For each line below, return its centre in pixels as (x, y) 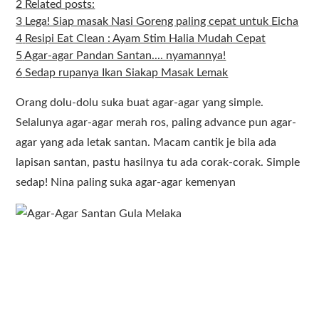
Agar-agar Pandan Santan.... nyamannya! (125, 56)
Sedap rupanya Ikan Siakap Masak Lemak (127, 73)
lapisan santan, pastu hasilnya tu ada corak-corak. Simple (158, 162)
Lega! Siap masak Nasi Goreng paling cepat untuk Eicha (162, 21)
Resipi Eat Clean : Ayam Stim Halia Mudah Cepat (146, 38)
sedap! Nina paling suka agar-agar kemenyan (126, 182)
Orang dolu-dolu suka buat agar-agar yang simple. (140, 103)
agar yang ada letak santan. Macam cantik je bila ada (146, 142)
